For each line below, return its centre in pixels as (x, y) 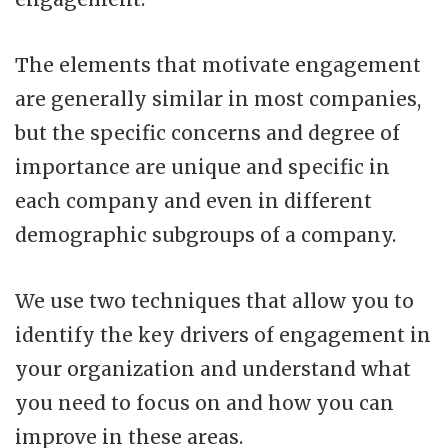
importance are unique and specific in (202, 166)
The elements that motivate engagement (218, 64)
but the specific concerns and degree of (207, 132)
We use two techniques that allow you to (214, 300)
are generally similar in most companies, (218, 98)
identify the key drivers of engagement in (223, 334)
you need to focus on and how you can (204, 402)
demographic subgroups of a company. (205, 234)
